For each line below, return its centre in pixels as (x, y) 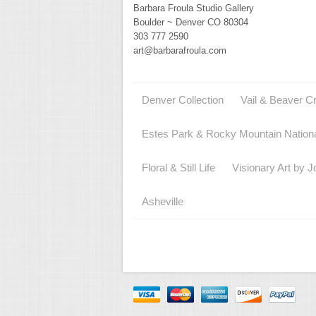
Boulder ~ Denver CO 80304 (191, 23)
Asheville (163, 202)
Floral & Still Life (178, 168)
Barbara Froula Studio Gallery (194, 8)
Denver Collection (183, 100)
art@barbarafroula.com (180, 51)
